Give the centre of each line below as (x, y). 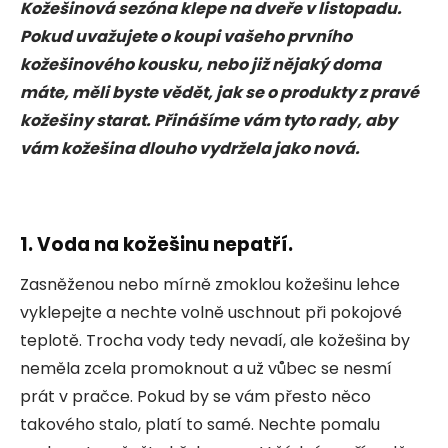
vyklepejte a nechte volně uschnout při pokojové (211, 312)
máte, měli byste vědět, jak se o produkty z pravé (219, 92)
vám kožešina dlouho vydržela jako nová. (190, 148)
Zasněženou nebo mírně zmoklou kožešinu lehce (210, 284)
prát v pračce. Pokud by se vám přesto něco (195, 396)
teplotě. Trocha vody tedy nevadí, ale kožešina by (215, 340)
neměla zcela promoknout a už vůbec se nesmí (206, 368)
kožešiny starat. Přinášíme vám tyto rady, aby (208, 120)
